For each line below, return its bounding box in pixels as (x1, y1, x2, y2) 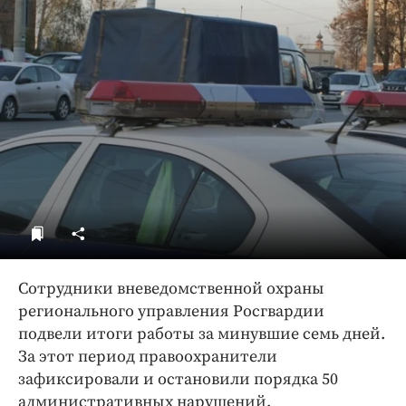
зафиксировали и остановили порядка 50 (18, 368, 338, 390)
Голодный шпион (58, 30, 182, 48)
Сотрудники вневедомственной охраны (18, 277, 324, 299)
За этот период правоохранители (18, 345, 277, 367)
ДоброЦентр (58, 3, 153, 21)
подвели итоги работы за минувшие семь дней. (18, 323, 385, 344)
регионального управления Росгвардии (18, 300, 324, 322)
